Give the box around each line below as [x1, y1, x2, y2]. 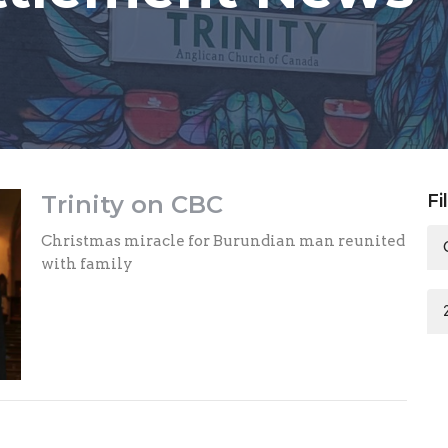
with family [40, 254, 133, 273]
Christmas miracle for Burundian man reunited [40, 231, 405, 250]
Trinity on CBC [40, 189, 223, 219]
